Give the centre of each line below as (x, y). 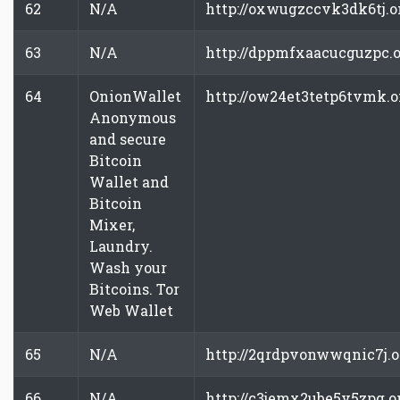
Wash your (128, 267)
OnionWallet (135, 96)
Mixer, (112, 225)
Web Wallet (131, 310)
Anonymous (133, 117)
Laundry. (121, 246)
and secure (128, 139)
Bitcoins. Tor (134, 289)
